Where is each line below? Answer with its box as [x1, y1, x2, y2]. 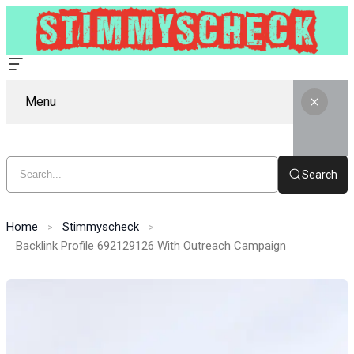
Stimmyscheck [62, 219, 139, 234]
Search [302, 168, 337, 181]
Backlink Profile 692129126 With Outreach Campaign [16, 238, 286, 253]
